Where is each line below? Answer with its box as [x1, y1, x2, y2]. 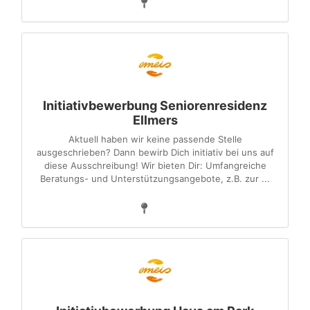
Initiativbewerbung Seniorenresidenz [43, 98, 267, 113]
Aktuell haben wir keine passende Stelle [68, 134, 242, 145]
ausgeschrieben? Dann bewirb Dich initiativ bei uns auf [36, 147, 274, 158]
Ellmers [132, 113, 178, 127]
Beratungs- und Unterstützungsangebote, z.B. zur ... [40, 173, 270, 184]
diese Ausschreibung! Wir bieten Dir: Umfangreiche [44, 160, 266, 171]
